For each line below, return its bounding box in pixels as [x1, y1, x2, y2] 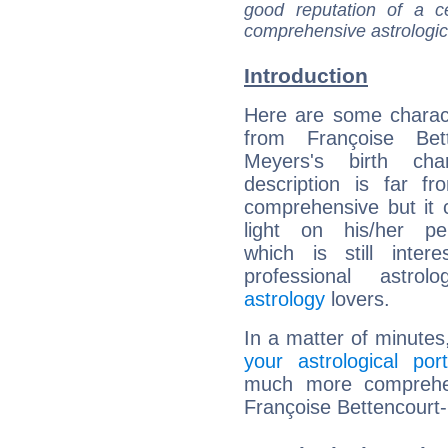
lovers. [325, 288, 390, 311]
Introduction [244, 64, 368, 88]
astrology [244, 288, 325, 311]
